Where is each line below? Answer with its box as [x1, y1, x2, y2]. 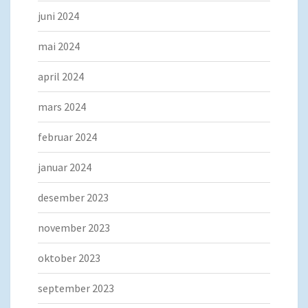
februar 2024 [38, 130, 97, 144]
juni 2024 [38, 9, 79, 23]
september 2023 [38, 281, 114, 296]
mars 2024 [38, 100, 86, 114]
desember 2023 [38, 190, 109, 205]
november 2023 [38, 221, 110, 235]
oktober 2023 [38, 251, 100, 265]
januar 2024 [38, 160, 91, 175]
